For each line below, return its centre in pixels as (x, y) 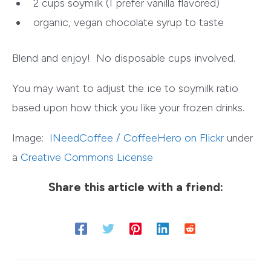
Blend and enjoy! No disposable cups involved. (124, 58)
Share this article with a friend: (135, 187)
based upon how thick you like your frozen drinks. (128, 108)
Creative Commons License (87, 158)
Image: (31, 138)
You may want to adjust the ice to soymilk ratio (125, 89)
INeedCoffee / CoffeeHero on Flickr (137, 138)
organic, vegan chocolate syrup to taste (129, 23)
